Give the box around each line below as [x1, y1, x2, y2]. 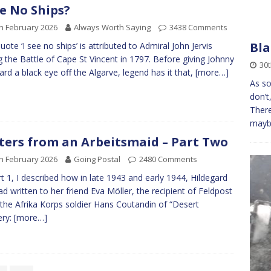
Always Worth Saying [74, 22, 151, 33]
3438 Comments [169, 22, 227, 33]
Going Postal [74, 153, 120, 165]
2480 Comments [139, 153, 197, 165]
